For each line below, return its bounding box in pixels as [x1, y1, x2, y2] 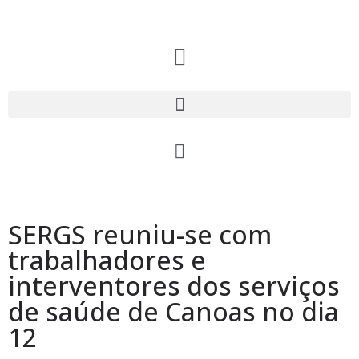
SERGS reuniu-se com [8, 217, 272, 252]
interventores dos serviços [8, 268, 340, 303]
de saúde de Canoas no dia [8, 294, 339, 329]
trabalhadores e [8, 243, 206, 277]
